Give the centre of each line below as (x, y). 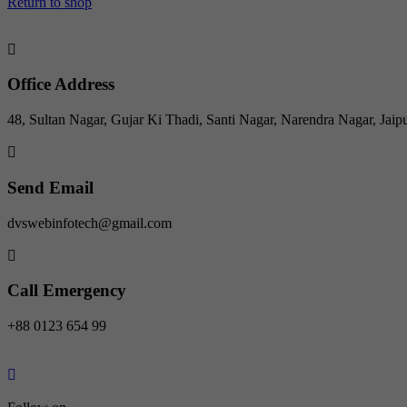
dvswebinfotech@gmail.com (89, 223)
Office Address (61, 84)
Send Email (50, 187)
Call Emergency (67, 291)
